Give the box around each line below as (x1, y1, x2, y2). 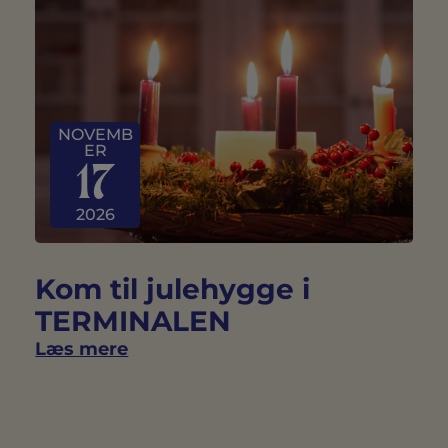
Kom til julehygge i (35, 272, 311, 307)
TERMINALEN (35, 304, 232, 339)
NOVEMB (57, 125, 133, 145)
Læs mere (35, 338, 129, 361)
